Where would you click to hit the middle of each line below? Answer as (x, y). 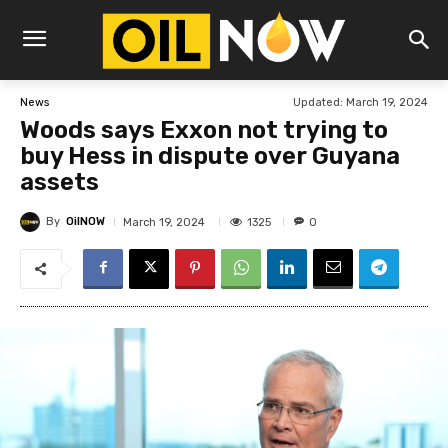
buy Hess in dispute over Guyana (210, 156)
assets (59, 182)
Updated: (318, 102)
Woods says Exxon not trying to (204, 130)
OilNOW (85, 222)
